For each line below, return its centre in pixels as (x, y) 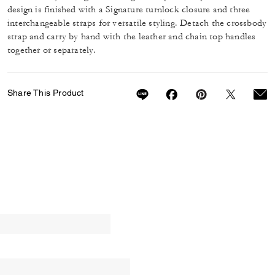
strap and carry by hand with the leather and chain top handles (132, 37)
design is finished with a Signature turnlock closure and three (129, 10)
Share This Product (46, 93)
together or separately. (52, 50)
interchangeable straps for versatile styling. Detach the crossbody (137, 23)
